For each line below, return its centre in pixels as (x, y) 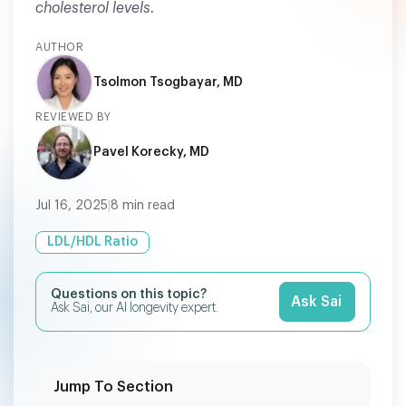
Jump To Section (113, 387)
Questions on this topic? (129, 295)
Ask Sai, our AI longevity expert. (135, 308)
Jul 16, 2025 (72, 206)
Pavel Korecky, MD (151, 152)
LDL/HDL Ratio (92, 242)
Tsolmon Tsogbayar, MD (168, 82)
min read (147, 206)
